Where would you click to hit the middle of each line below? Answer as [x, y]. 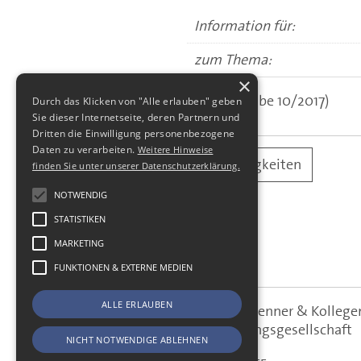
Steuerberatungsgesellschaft [262, 330]
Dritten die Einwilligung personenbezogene [134, 133]
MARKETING [79, 243]
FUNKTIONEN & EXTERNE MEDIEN [123, 267]
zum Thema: [233, 59]
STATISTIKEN [80, 219]
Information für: [245, 25]
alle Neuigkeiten [250, 164]
